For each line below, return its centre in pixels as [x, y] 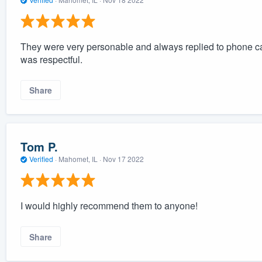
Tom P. [39, 146]
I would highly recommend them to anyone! [109, 206]
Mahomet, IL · [80, 158]
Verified [41, 158]
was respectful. [51, 60]
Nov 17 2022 [123, 158]
